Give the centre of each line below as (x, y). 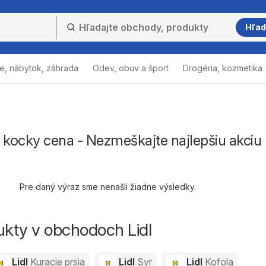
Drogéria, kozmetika (223, 68)
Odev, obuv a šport (131, 68)
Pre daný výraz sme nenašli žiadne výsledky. (108, 187)
